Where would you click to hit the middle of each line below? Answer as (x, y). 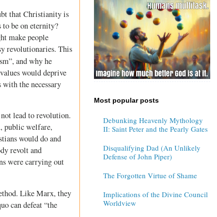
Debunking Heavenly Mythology (153, 120)
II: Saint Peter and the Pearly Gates (155, 129)
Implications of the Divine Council (155, 194)
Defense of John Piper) (137, 157)
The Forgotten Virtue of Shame (150, 176)
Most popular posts (126, 100)
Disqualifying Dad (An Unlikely (152, 148)
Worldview (119, 203)
